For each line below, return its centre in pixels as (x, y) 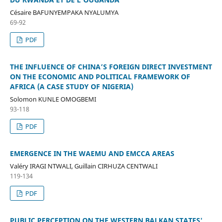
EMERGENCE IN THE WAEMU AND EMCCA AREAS (92, 153)
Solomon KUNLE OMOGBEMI (53, 99)
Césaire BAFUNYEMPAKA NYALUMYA (64, 12)
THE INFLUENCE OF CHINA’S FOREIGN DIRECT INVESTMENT (111, 66)
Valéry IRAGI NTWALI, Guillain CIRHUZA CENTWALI (83, 166)
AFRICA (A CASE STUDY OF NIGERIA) (71, 86)
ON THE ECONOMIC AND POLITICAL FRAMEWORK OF (100, 76)
